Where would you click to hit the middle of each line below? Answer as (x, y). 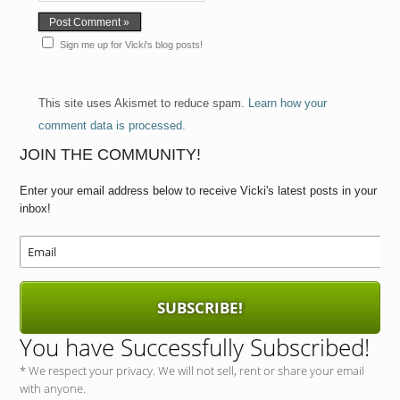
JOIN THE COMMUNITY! (111, 155)
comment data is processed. (112, 126)
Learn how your (287, 104)
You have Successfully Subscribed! (195, 348)
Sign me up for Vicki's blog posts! (131, 45)
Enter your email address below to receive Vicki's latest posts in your (199, 191)
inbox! (36, 209)
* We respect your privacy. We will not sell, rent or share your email (192, 371)
